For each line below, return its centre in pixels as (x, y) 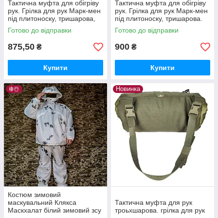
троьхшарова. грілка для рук (160, 210)
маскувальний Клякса (42, 202)
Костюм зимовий (34, 195)
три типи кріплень (36, 26)
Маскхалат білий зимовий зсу (54, 210)
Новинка (128, 89)
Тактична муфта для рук (154, 202)
